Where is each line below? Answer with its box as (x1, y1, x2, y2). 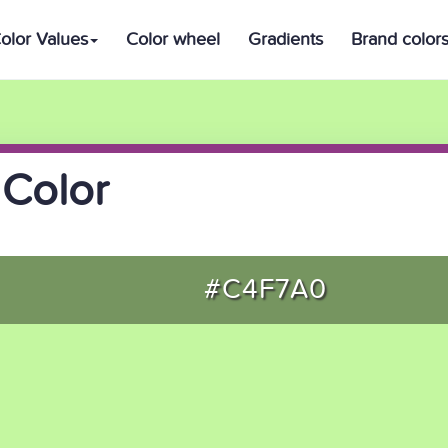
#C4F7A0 (204, 273, 327, 306)
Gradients (248, 29, 323, 50)
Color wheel (126, 29, 220, 50)
